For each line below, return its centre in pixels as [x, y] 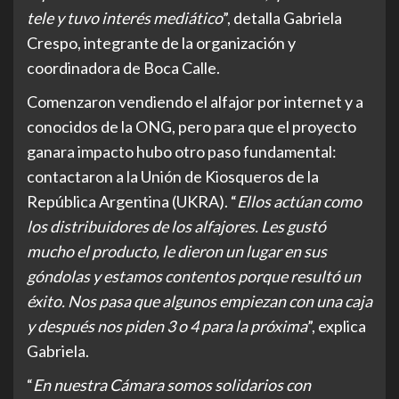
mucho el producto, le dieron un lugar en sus [177, 252]
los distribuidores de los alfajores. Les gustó [176, 227]
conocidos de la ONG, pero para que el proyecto [191, 127]
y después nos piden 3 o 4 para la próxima [167, 326]
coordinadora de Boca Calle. [123, 68]
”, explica [337, 326]
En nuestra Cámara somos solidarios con [172, 385]
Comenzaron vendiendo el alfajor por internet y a [195, 102]
